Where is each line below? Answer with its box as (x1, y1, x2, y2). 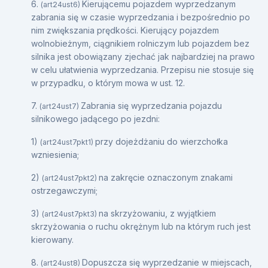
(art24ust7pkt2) (42, 173, 99, 182)
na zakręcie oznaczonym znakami (99, 172, 233, 182)
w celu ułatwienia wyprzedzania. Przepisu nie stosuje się (31, 65, 254, 75)
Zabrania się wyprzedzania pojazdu (81, 100, 222, 111)
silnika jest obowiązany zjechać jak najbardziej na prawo (31, 51, 255, 62)
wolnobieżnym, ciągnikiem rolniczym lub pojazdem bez (31, 38, 249, 48)
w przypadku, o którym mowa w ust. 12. (31, 78, 185, 88)
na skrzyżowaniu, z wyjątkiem (99, 208, 216, 218)
